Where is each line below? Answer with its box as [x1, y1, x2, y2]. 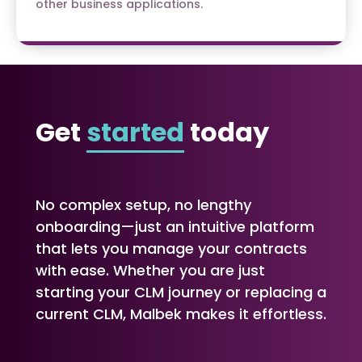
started [86, 113, 184, 150]
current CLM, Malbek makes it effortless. [36, 303, 326, 324]
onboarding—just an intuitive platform [36, 216, 314, 237]
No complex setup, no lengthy [36, 194, 251, 215]
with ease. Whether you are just [36, 259, 265, 280]
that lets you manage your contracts [36, 238, 307, 259]
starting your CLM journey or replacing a [36, 281, 326, 302]
